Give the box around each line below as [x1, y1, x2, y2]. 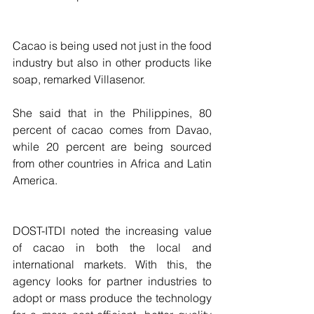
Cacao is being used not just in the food [13, 39, 212, 53]
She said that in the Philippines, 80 [13, 106, 212, 120]
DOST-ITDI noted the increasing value [13, 224, 212, 238]
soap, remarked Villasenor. [13, 72, 145, 86]
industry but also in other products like [13, 55, 212, 69]
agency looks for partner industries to [13, 274, 212, 288]
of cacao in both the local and [13, 240, 212, 254]
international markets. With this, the [13, 257, 212, 271]
